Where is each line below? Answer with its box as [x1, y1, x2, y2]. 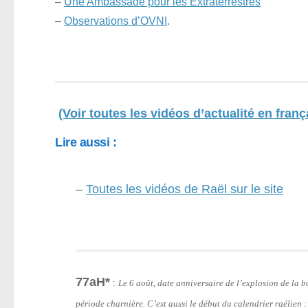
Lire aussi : [55, 135, 116, 149]
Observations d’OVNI [64, 14, 167, 27]
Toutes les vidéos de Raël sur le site [86, 181, 283, 196]
